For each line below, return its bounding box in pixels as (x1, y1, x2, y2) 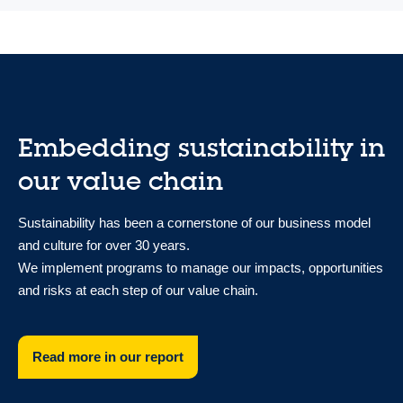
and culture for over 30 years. (18, 237, 190, 253)
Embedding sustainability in (18, 131, 385, 165)
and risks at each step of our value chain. (18, 282, 258, 298)
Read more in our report (32, 349, 184, 365)
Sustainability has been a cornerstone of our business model (18, 214, 371, 230)
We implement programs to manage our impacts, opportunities (18, 259, 383, 275)
